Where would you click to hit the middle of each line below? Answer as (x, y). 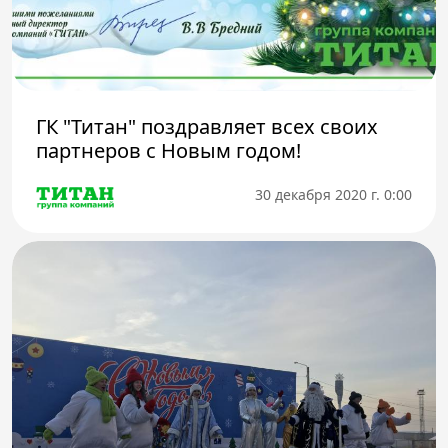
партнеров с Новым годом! (168, 151)
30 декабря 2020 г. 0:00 (333, 194)
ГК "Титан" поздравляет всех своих (207, 127)
